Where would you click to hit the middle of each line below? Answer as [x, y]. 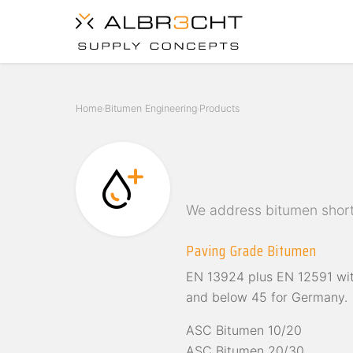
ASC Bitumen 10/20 [244, 331]
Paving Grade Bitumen [252, 251]
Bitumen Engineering [151, 108]
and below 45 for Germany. [267, 297]
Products [219, 108]
